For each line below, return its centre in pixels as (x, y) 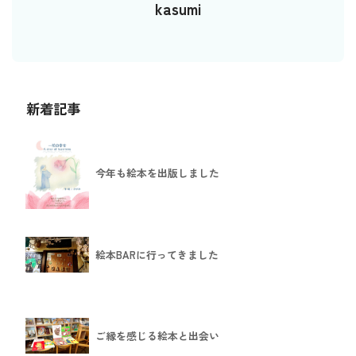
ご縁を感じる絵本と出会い (157, 336)
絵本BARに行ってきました (157, 255)
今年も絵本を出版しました (157, 173)
